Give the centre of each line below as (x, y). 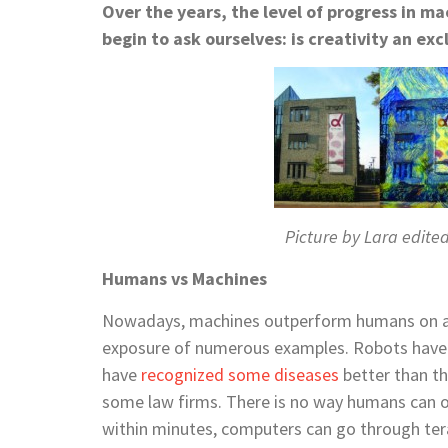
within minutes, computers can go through (263, 428)
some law (138, 401)
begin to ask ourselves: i (199, 38)
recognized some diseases (240, 374)
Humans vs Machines (184, 278)
